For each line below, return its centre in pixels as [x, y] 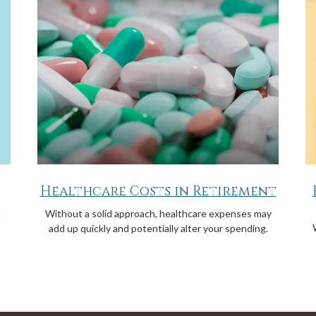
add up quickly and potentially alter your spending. [158, 229]
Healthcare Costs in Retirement [158, 192]
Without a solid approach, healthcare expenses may [158, 214]
